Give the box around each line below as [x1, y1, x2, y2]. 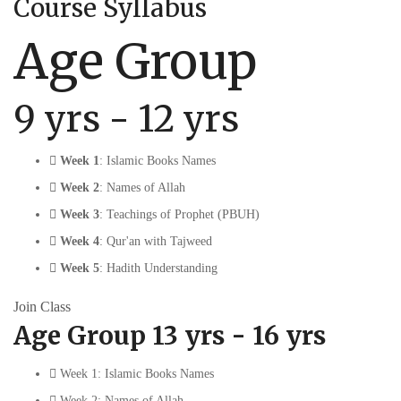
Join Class [13, 298, 71, 314]
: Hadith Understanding [99, 260, 218, 275]
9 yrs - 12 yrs [13, 96, 239, 141]
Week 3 [60, 207, 99, 221]
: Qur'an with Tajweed [99, 234, 212, 248]
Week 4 [60, 234, 99, 248]
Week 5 [60, 260, 99, 275]
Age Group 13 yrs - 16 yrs [13, 319, 326, 352]
